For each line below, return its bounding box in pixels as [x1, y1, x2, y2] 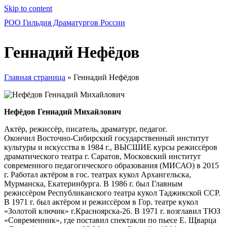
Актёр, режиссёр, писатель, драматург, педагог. [4, 124, 167, 133]
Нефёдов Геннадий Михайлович [4, 107, 121, 116]
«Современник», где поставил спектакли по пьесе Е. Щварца [4, 215, 216, 224]
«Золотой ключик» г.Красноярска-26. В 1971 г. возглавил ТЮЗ [4, 206, 220, 215]
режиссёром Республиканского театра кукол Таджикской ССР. [4, 188, 220, 197]
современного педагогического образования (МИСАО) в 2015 [4, 161, 219, 170]
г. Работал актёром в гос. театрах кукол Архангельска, [4, 170, 191, 179]
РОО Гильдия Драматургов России [4, 18, 125, 27]
